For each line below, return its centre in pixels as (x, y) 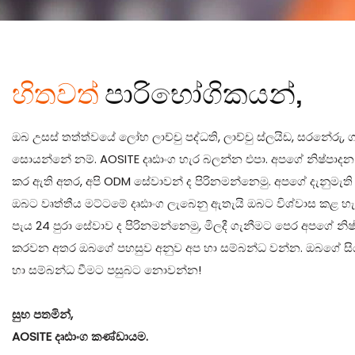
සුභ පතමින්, (42, 315)
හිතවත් (58, 94)
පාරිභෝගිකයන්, (204, 94)
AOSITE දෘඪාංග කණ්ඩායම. (80, 337)
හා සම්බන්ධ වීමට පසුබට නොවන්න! (107, 270)
